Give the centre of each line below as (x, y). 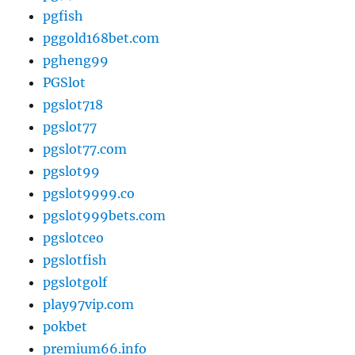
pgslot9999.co (89, 194)
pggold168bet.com (101, 38)
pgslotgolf (75, 282)
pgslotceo (74, 238)
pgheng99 (76, 61)
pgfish (63, 16)
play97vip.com (89, 305)
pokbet (65, 327)
